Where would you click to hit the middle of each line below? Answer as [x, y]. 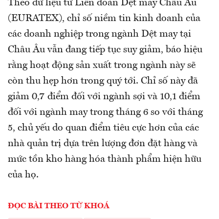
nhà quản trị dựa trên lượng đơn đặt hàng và [103, 144]
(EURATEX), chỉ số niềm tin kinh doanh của [104, 19]
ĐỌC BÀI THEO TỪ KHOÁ [59, 207]
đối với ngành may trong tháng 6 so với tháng [105, 113]
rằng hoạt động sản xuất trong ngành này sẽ [102, 66]
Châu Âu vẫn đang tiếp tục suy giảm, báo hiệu [105, 50]
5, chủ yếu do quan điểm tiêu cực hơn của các [103, 128]
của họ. [23, 175]
